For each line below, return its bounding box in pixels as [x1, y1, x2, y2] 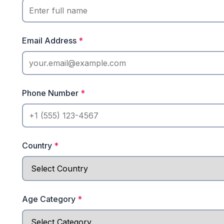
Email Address [22, 35, 78, 45]
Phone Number [22, 88, 80, 98]
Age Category [22, 194, 77, 204]
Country [22, 140, 54, 150]
